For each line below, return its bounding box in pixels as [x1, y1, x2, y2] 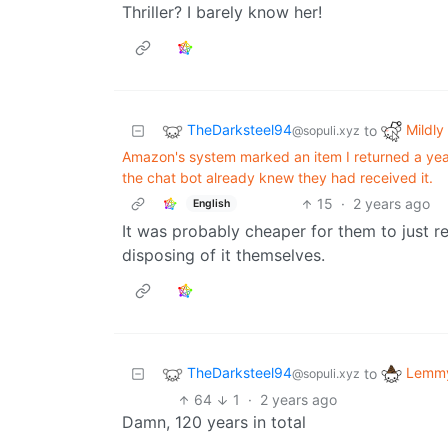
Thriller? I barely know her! [122, 2, 322, 23]
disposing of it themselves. [122, 245, 325, 266]
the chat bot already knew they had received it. [122, 169, 433, 187]
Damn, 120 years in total [122, 412, 306, 433]
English [192, 196, 230, 210]
